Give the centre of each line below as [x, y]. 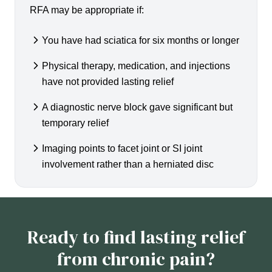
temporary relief [75, 123]
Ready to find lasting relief [136, 237]
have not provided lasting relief [108, 82]
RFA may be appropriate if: [87, 10]
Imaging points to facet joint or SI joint [122, 149]
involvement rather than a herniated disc [128, 165]
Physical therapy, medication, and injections [136, 66]
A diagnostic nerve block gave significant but [137, 107]
